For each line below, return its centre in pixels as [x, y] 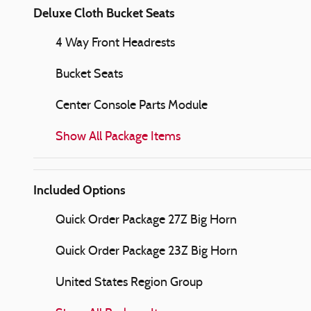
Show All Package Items [118, 137]
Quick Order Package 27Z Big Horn [146, 220]
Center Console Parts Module [132, 106]
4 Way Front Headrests [115, 43]
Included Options [79, 190]
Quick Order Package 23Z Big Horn [146, 251]
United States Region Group [129, 283]
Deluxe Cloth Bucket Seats [104, 13]
